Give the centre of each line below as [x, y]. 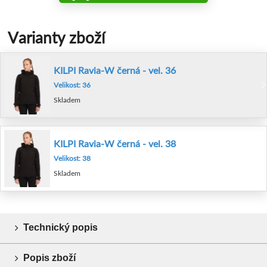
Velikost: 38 [72, 158]
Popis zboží [49, 258]
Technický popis [60, 228]
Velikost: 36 [72, 85]
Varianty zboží [56, 38]
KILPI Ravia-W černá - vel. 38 [115, 143]
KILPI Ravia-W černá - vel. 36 [115, 70]
